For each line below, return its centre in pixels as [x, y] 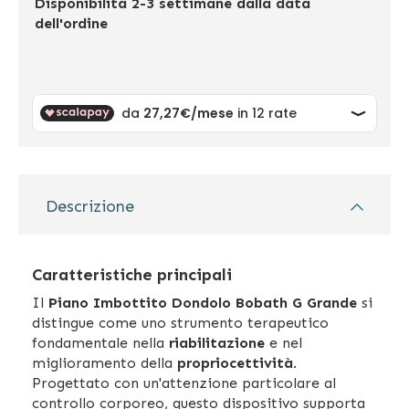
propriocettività [235, 363]
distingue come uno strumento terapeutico [180, 323]
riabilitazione [217, 343]
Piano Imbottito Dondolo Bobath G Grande [203, 303]
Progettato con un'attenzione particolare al [184, 383]
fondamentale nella [100, 343]
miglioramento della [105, 363]
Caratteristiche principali [132, 275]
